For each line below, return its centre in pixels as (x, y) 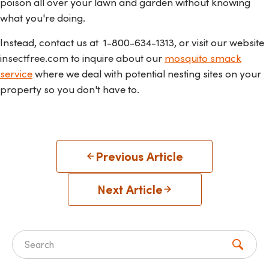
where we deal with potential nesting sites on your (147, 73)
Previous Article (139, 156)
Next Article (130, 189)
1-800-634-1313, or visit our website (184, 42)
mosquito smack (203, 57)
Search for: (51, 251)
